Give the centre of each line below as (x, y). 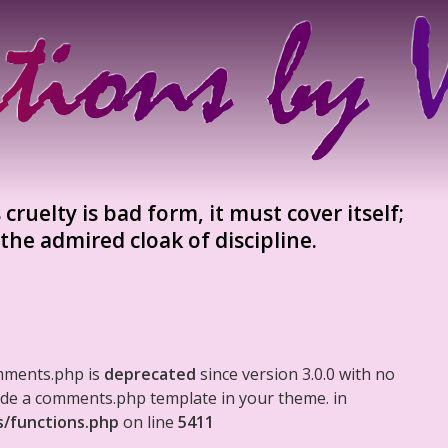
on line (148, 422)
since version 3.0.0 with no (295, 374)
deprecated (150, 374)
